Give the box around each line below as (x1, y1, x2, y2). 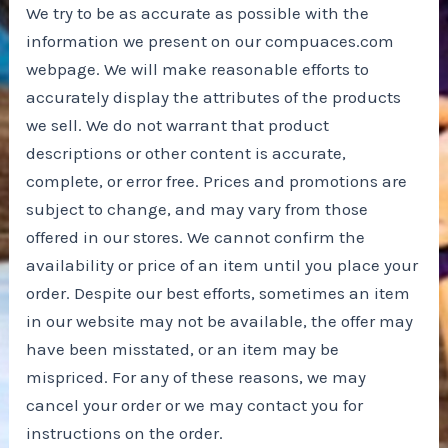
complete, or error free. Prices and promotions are (26, 170, 408, 191)
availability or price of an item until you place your (26, 254, 419, 275)
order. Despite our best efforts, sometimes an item (26, 282, 411, 303)
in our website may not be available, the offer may (26, 310, 414, 331)
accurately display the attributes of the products (26, 86, 402, 107)
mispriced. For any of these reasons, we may (26, 366, 367, 387)
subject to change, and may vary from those (26, 198, 369, 219)
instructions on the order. (26, 422, 224, 443)
